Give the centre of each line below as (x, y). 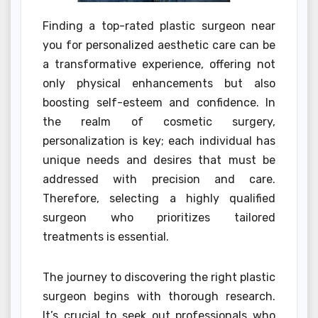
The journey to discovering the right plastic (159, 277)
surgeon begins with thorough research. (159, 296)
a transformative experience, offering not (159, 64)
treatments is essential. (106, 236)
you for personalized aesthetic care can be (159, 45)
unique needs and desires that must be (159, 160)
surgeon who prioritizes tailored (159, 217)
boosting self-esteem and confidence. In (159, 102)
